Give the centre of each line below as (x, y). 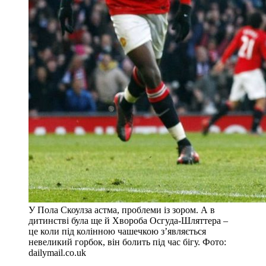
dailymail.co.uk (57, 252)
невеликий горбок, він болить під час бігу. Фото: (127, 242)
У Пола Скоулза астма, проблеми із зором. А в (122, 210)
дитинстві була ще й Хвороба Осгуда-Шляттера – (128, 220)
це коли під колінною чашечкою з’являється (117, 231)
